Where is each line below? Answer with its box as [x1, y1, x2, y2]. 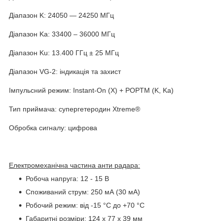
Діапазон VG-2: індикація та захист [9, 67, 121, 75]
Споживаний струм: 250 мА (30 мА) [26, 187, 140, 196]
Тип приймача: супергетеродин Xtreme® [9, 105, 140, 113]
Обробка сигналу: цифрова [9, 123, 97, 132]
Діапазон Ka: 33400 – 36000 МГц [9, 30, 115, 38]
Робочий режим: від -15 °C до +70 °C [26, 201, 145, 209]
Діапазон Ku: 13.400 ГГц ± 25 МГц [9, 48, 119, 57]
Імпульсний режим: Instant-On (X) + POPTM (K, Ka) [9, 86, 174, 94]
